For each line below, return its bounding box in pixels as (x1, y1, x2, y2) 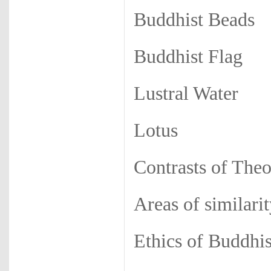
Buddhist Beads (134, 9, 255, 30)
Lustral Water (134, 83, 238, 104)
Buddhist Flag (134, 46, 243, 67)
